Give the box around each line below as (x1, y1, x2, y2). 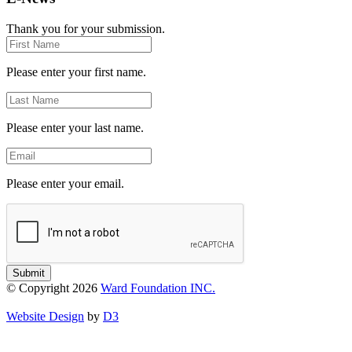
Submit (13, 266, 45, 279)
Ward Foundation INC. (101, 280, 215, 295)
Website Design (6, 309, 84, 323)
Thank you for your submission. (6, 21, 165, 35)
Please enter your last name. (6, 120, 144, 134)
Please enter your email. (6, 176, 124, 190)
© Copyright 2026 (6, 280, 101, 295)
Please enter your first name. (6, 64, 146, 79)
